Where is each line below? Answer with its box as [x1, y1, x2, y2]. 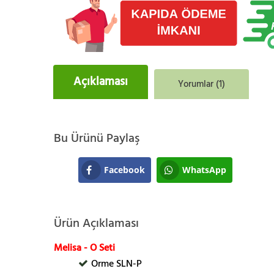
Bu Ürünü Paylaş [54, 130, 139, 147]
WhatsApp [182, 164, 226, 176]
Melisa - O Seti [54, 241, 115, 255]
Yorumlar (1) [178, 78, 225, 91]
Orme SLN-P [91, 257, 142, 271]
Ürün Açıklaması [54, 215, 139, 232]
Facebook [104, 164, 145, 176]
